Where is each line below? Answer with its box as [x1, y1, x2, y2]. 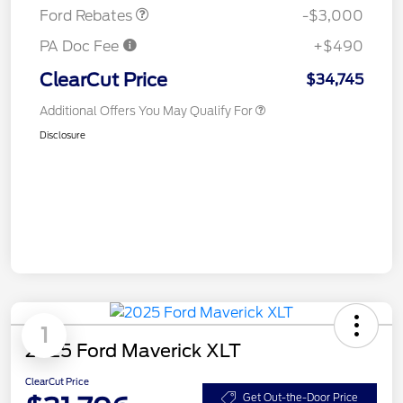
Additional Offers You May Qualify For [40, 103, 253, 118]
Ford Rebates [40, 6, 136, 24]
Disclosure [40, 129, 85, 140]
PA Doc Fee [40, 37, 122, 55]
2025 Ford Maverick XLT [25, 339, 241, 362]
